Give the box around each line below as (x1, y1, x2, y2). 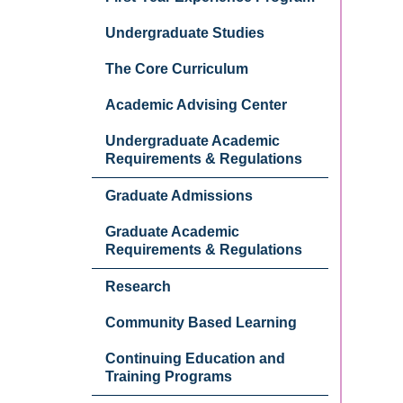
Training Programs (105, 369, 232, 384)
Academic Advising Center (105, 97, 287, 112)
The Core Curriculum (105, 61, 248, 76)
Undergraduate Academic (105, 133, 280, 148)
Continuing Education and (105, 351, 285, 366)
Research (105, 279, 171, 294)
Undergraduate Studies (105, 25, 264, 40)
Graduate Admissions (105, 188, 253, 203)
